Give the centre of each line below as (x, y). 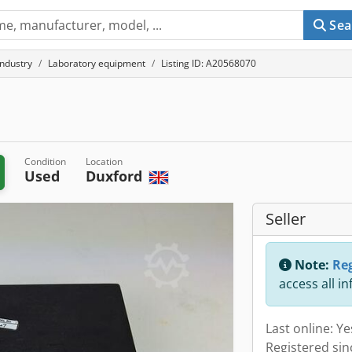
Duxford (116, 176)
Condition (46, 161)
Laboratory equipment (97, 63)
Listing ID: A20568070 (209, 63)
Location (104, 161)
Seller (286, 219)
